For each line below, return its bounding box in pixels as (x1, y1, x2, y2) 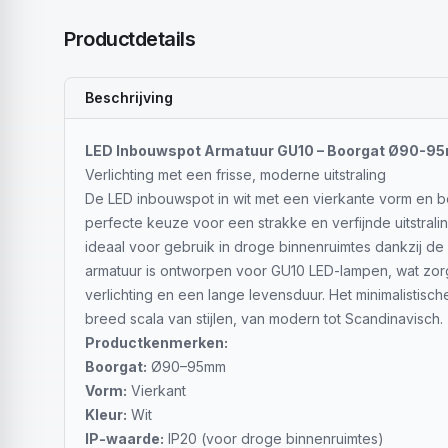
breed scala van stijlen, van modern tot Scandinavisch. (85, 310, 443, 327)
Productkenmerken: (85, 334, 228, 351)
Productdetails (64, 27, 195, 51)
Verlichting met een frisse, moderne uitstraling (85, 166, 386, 183)
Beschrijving (85, 89, 173, 106)
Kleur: (85, 406, 127, 423)
